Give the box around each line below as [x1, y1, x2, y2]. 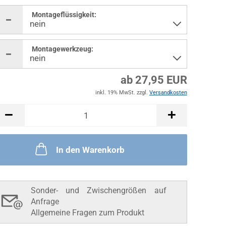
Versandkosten [149, 89, 187, 96]
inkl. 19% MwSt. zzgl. [95, 89, 149, 96]
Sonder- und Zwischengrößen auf [30, 186, 166, 195]
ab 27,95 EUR [120, 74, 187, 86]
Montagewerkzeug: [31, 45, 93, 53]
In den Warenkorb [56, 145, 125, 155]
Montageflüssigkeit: [31, 11, 96, 19]
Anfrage [30, 197, 59, 206]
